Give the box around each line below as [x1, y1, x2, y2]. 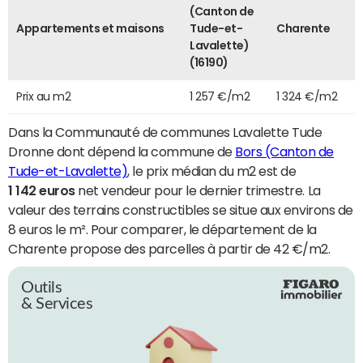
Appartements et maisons [16, 22, 164, 34]
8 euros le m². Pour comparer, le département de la [8, 222, 317, 236]
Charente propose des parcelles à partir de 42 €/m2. [8, 241, 331, 255]
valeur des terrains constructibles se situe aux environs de [8, 203, 353, 216]
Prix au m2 [16, 90, 71, 102]
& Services [21, 295, 93, 312]
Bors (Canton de [235, 144, 334, 158]
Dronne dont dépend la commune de [8, 144, 236, 158]
